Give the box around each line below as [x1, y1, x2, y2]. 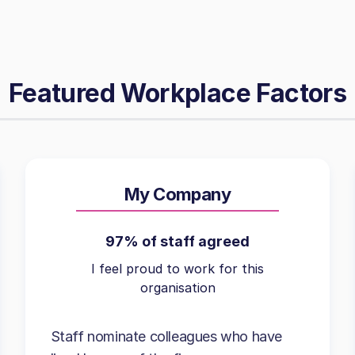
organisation [139, 280, 216, 296]
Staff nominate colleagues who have [50, 328, 283, 345]
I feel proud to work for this [91, 261, 264, 277]
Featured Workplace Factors [8, 78, 347, 109]
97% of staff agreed [105, 233, 250, 250]
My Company [124, 184, 231, 204]
